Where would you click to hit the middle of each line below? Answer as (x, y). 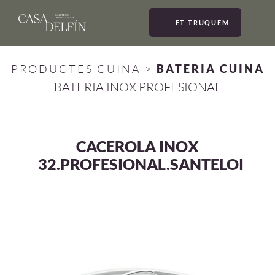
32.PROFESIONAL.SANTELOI (141, 164)
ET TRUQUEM (202, 22)
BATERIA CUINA (210, 69)
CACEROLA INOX (137, 146)
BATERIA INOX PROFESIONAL (137, 87)
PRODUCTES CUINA (76, 69)
